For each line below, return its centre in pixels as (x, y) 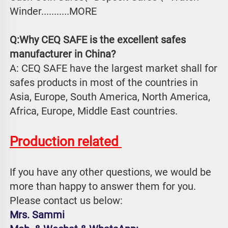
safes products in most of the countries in (104, 83)
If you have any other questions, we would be (110, 172)
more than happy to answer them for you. (103, 187)
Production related (66, 142)
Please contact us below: (66, 201)
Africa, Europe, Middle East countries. (94, 111)
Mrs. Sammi (37, 215)
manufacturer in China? (63, 54)
